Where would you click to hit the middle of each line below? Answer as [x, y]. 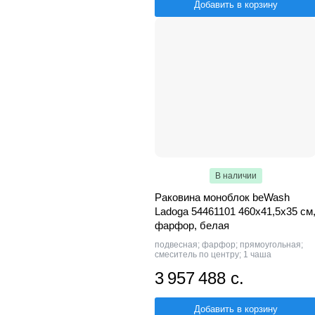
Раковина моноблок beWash [222, 198]
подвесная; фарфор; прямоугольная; [229, 245]
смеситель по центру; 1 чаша [213, 255]
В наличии [236, 176]
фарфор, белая [192, 226]
